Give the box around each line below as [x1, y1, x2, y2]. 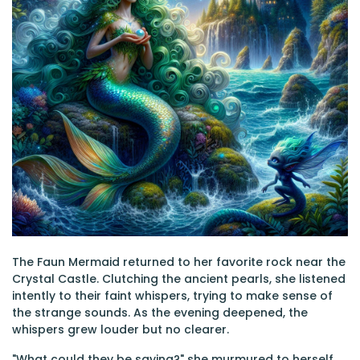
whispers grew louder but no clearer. [12, 321, 229, 337]
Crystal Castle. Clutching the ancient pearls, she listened [12, 271, 346, 287]
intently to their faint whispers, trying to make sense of [12, 288, 333, 304]
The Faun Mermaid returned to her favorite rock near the [12, 254, 346, 270]
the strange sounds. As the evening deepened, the [12, 305, 308, 321]
